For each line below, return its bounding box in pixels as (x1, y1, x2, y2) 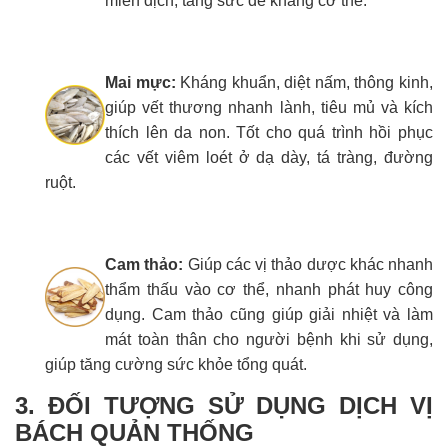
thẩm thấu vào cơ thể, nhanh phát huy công (105, 281, 433, 299)
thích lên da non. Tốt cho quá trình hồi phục (105, 124, 433, 142)
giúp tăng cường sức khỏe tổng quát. (45, 356, 307, 374)
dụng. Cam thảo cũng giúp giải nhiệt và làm (105, 306, 433, 324)
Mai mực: (105, 74, 176, 92)
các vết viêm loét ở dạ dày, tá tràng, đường (105, 149, 433, 167)
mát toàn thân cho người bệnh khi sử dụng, (105, 331, 433, 349)
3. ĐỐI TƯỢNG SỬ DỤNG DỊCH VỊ (15, 392, 433, 420)
